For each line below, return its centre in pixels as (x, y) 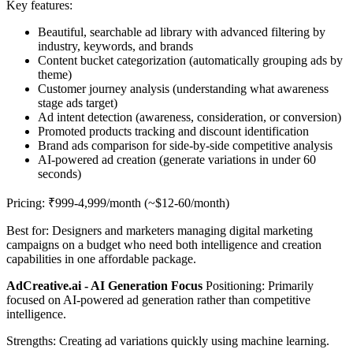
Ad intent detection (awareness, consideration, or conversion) (190, 117)
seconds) (59, 174)
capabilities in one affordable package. (101, 259)
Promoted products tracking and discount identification (173, 132)
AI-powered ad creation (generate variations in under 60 (177, 160)
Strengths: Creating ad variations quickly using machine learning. (168, 341)
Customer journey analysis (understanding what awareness (183, 89)
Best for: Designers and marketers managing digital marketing (160, 231)
